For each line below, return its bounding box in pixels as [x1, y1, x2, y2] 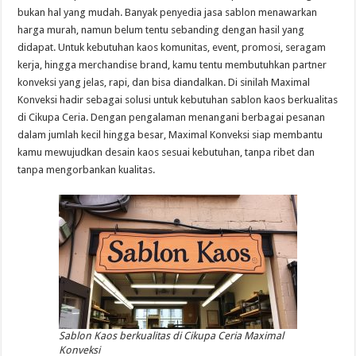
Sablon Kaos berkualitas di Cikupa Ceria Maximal [58, 330, 284, 342]
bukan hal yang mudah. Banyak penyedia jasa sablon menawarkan [17, 6, 318, 18]
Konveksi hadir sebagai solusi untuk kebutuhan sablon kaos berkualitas [17, 94, 339, 106]
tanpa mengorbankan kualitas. [17, 164, 156, 176]
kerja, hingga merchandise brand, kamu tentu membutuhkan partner [17, 59, 327, 71]
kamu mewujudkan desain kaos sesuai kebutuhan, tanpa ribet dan [17, 146, 315, 158]
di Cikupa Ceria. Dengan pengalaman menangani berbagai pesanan [17, 111, 326, 123]
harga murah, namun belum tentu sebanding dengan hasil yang [17, 24, 305, 36]
